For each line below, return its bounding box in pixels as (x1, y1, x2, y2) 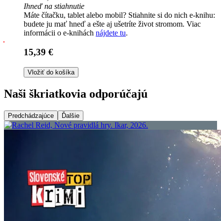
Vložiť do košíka (28, 68, 74, 76)
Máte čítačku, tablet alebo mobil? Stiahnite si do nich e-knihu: (24, 11, 215, 20)
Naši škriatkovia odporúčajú (4, 87, 147, 100)
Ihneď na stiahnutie (24, 2, 84, 11)
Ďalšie (62, 111, 79, 119)
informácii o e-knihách (24, 29, 96, 37)
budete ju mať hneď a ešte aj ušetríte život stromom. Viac (24, 20, 201, 29)
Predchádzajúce (8, 111, 54, 119)
